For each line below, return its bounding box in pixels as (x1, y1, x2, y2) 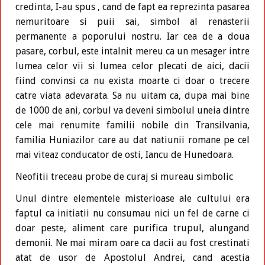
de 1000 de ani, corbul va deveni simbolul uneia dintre (15, 105, 250, 117)
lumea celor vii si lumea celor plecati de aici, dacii (15, 60, 250, 72)
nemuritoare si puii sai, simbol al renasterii (15, 16, 250, 28)
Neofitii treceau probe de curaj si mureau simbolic (15, 171, 233, 183)
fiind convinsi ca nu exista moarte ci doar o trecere (15, 75, 250, 87)
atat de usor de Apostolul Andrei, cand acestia (15, 252, 250, 264)
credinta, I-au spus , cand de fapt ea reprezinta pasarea (15, 1, 250, 13)
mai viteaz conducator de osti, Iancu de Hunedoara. (15, 149, 234, 161)
